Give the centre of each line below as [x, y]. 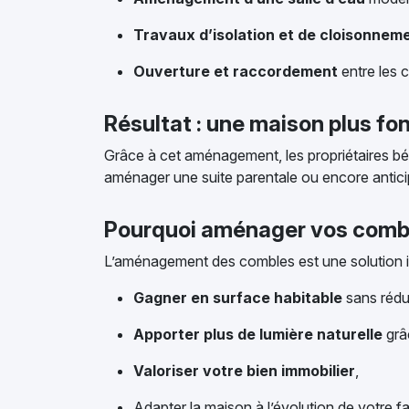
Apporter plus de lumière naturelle [258, 334]
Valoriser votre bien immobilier [244, 371]
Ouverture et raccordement [236, 71]
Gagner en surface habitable [238, 298]
